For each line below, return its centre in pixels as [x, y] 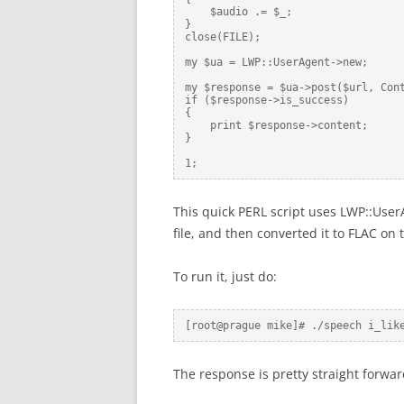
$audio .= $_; [239, 12]
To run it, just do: [225, 276]
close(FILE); [223, 37]
